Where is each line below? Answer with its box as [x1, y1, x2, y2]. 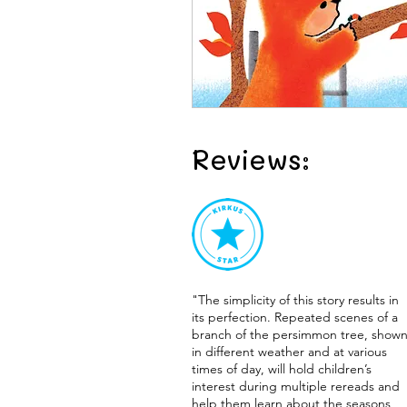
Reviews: [192, 142, 310, 177]
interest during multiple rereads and [192, 378, 400, 394]
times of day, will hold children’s [192, 361, 372, 377]
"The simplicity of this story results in [192, 292, 399, 308]
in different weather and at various [192, 343, 387, 360]
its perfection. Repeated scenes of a [192, 309, 398, 325]
